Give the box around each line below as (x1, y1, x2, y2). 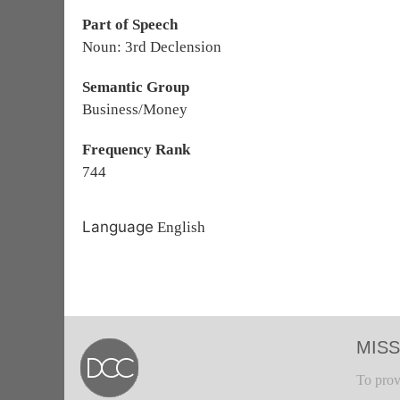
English (154, 219, 205, 236)
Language (82, 218, 154, 236)
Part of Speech (82, 16, 178, 33)
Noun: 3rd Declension (82, 38, 221, 55)
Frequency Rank (82, 141, 190, 158)
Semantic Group (82, 79, 189, 96)
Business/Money (82, 101, 187, 118)
